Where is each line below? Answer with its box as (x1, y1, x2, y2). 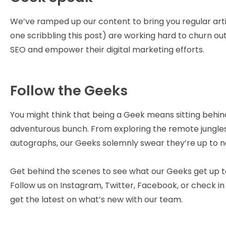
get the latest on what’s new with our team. (10, 193, 185, 205)
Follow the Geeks (10, 80, 128, 100)
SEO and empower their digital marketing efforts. (10, 43, 204, 55)
